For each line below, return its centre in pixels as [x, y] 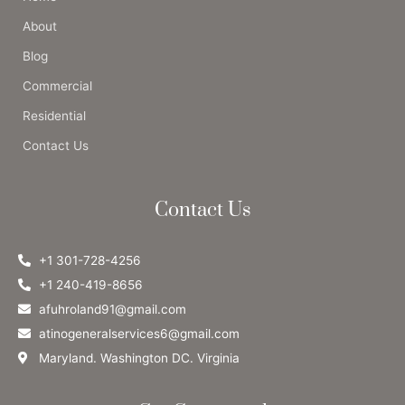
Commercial [57, 86]
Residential [54, 116]
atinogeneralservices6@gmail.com [139, 334]
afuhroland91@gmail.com [112, 310]
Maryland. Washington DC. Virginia [139, 358]
